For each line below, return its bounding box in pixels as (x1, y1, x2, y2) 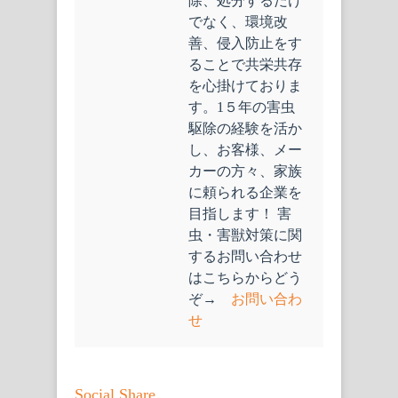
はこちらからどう (188, 270, 302, 286)
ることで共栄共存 (188, 57, 302, 73)
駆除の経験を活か (188, 121, 302, 137)
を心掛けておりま (188, 78, 302, 94)
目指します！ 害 (188, 206, 291, 222)
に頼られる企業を (188, 185, 302, 201)
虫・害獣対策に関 (188, 227, 302, 243)
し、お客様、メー (188, 142, 302, 158)
